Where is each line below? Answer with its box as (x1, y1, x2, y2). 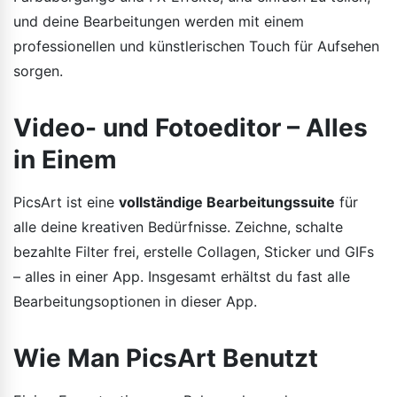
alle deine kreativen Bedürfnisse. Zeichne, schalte (13, 217, 343, 236)
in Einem (13, 144, 117, 175)
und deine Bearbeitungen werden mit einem (13, 12, 304, 30)
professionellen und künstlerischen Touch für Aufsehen (13, 36, 379, 55)
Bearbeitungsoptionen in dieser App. (13, 292, 257, 310)
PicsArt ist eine (13, 192, 119, 211)
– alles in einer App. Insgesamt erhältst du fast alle (13, 267, 350, 285)
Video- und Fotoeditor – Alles (13, 112, 368, 143)
